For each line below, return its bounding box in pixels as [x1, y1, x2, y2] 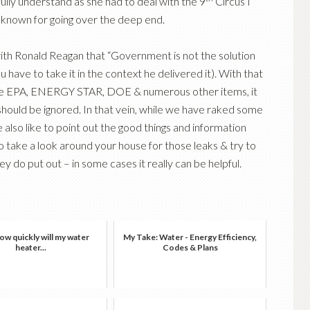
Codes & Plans [162, 242, 218, 253]
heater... [15, 242, 46, 253]
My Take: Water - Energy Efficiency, [123, 232, 257, 242]
